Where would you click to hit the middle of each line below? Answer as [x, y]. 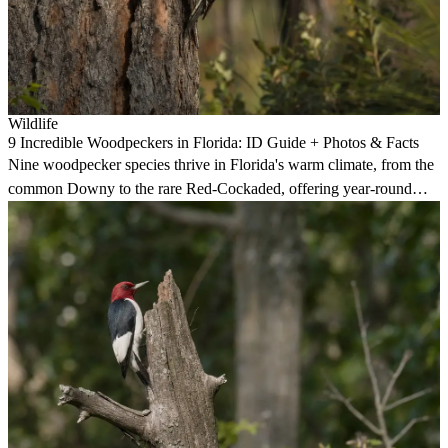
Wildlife [33, 124]
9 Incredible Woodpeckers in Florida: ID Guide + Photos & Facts [213, 143]
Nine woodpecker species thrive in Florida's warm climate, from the [221, 165]
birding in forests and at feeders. [108, 213]
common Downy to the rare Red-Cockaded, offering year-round [210, 189]
